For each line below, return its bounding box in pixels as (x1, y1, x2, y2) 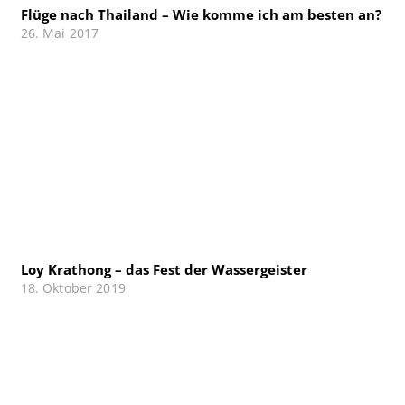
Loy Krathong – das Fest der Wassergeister (20, 260, 307, 279)
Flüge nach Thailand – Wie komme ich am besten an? (20, 5, 381, 24)
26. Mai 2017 (20, 24, 99, 42)
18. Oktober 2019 (20, 280, 126, 297)
